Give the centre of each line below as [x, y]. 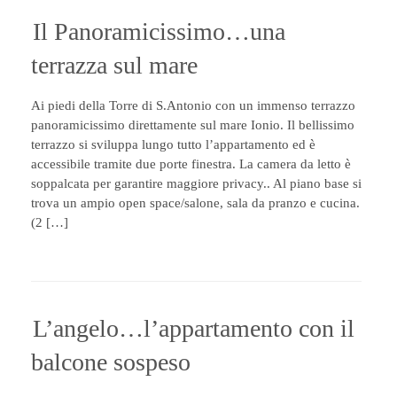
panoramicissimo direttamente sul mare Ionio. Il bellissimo [193, 125]
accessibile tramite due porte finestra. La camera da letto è [191, 164]
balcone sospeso [111, 362]
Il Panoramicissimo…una [159, 31]
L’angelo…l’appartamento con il [194, 328]
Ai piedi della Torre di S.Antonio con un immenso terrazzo [193, 105]
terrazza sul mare [114, 65]
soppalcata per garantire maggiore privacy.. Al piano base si [196, 183]
